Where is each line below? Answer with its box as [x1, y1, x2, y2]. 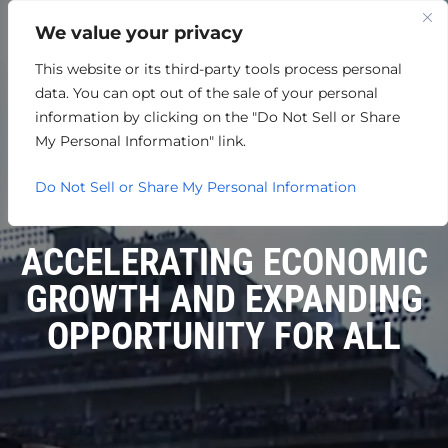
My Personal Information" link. [35, 132, 246, 150]
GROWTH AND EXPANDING [25, 277, 423, 321]
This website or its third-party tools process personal [35, 60, 402, 78]
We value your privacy [35, 22, 243, 44]
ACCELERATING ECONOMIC [20, 240, 428, 284]
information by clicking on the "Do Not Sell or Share [35, 108, 400, 126]
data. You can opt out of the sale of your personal [35, 84, 378, 102]
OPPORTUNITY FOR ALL [47, 314, 401, 358]
